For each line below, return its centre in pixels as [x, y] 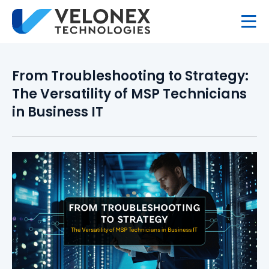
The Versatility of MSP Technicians [129, 94]
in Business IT [58, 112]
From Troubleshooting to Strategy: [130, 76]
